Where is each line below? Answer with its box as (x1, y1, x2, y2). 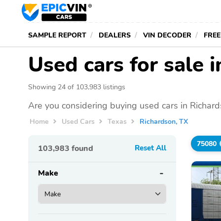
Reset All (135, 143, 166, 153)
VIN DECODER (143, 30, 191, 40)
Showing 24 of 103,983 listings (28, 82, 125, 92)
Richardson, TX (140, 116, 188, 126)
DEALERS (99, 30, 131, 40)
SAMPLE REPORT (28, 30, 86, 40)
